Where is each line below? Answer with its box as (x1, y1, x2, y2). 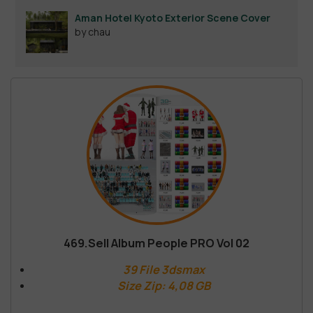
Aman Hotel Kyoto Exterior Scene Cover (75, 10, 270, 24)
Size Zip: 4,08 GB (117, 277, 210, 293)
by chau (75, 24, 110, 38)
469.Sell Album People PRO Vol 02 (64, 235, 249, 251)
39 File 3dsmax (122, 261, 205, 277)
